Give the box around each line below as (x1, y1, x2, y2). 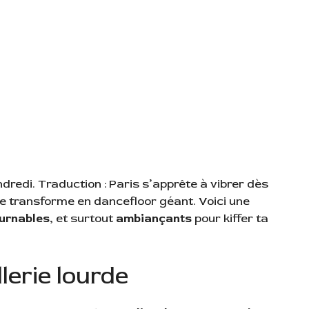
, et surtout (50, 210, 116, 226)
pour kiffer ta (192, 210, 268, 226)
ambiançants (116, 210, 192, 226)
